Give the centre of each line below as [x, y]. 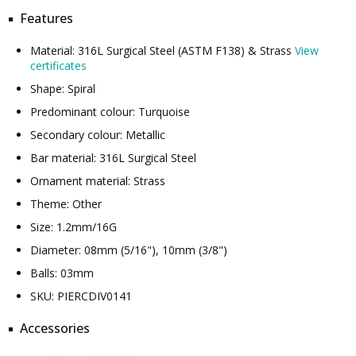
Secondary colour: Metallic [98, 135]
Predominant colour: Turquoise [110, 112]
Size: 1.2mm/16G [74, 227]
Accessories [55, 328]
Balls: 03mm [62, 273]
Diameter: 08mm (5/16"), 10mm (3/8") [129, 250]
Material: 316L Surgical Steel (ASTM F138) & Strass [163, 50]
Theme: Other [66, 204]
